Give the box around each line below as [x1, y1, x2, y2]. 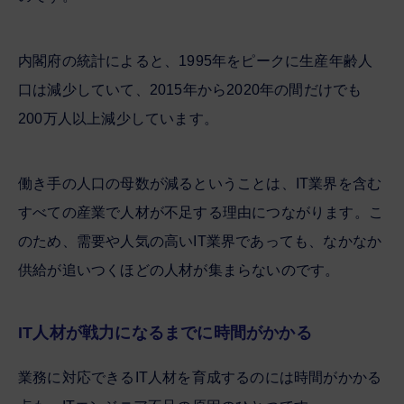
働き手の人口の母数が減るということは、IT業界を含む [18, 175, 382, 191]
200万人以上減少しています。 [18, 110, 218, 126]
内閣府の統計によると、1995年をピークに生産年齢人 [18, 52, 373, 69]
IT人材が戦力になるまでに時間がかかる [18, 323, 312, 342]
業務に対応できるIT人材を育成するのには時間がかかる [18, 369, 382, 385]
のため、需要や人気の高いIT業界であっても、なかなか [18, 233, 382, 249]
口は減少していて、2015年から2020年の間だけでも [18, 81, 363, 97]
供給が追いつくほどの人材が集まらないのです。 [18, 262, 340, 278]
